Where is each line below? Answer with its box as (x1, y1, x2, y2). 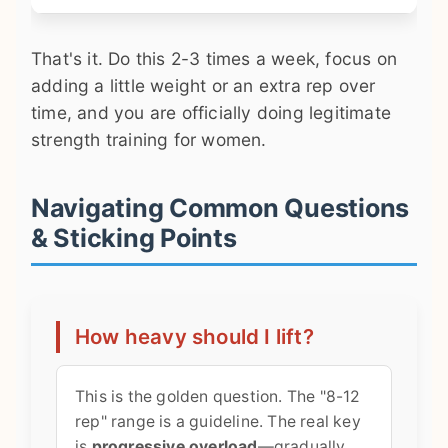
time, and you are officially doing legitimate (31, 102, 392, 124)
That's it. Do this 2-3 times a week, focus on (31, 48, 398, 70)
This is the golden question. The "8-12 (75, 387, 361, 407)
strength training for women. (31, 129, 267, 151)
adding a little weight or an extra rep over (31, 75, 376, 97)
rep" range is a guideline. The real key (75, 412, 361, 432)
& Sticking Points (31, 223, 237, 254)
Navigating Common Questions (31, 193, 410, 224)
